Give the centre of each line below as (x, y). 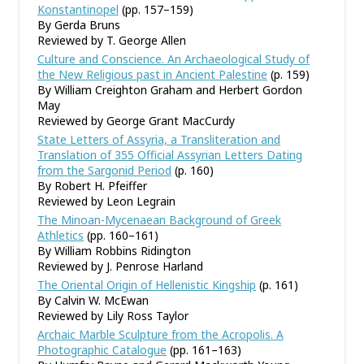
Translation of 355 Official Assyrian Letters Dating (170, 155)
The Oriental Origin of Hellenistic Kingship (147, 285)
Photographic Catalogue (102, 350)
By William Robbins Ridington (114, 251)
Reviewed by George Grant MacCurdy (136, 121)
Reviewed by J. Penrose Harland (120, 266)
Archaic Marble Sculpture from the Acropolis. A (160, 334)
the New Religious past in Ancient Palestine (152, 74)
